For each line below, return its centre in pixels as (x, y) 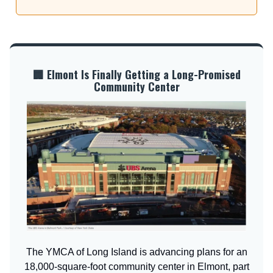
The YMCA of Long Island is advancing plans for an (136, 252)
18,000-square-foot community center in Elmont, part (136, 266)
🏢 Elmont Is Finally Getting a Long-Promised (136, 74)
